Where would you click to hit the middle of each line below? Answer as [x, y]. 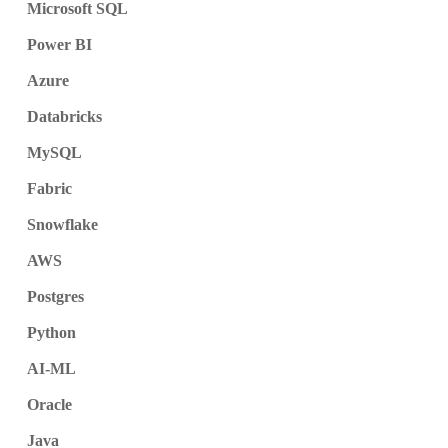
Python [51, 333]
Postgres [55, 297]
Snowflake [62, 225]
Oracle [49, 405]
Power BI [59, 45]
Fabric [49, 189]
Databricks [64, 117]
